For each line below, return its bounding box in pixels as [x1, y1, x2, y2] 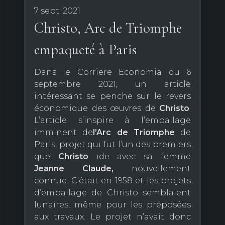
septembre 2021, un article [34, 79, 191, 89]
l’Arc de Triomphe [93, 128, 175, 138]
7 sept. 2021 [34, 6, 80, 16]
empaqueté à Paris [34, 41, 137, 59]
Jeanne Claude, [34, 164, 114, 174]
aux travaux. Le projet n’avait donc [34, 212, 191, 222]
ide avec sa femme [88, 152, 191, 162]
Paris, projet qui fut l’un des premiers [34, 140, 191, 150]
